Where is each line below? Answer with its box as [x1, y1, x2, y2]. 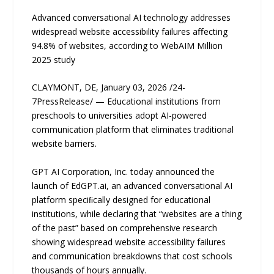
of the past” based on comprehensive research [32, 221, 218, 234]
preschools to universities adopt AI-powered [32, 109, 207, 122]
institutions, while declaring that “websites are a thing [32, 207, 242, 220]
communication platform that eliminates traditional [32, 124, 234, 136]
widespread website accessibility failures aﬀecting [32, 26, 228, 37]
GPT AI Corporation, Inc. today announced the [32, 165, 215, 177]
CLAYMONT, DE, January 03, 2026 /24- [32, 81, 186, 94]
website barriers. [32, 138, 97, 150]
